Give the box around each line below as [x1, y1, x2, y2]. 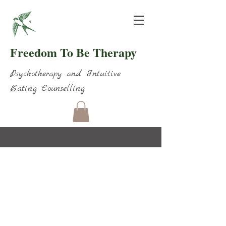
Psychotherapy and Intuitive [10, 68, 121, 80]
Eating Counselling [10, 83, 85, 94]
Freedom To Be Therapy [10, 43, 141, 61]
